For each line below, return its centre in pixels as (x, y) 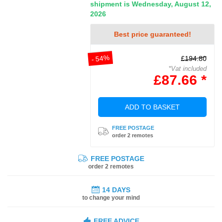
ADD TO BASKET (153, 107)
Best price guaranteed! (152, 34)
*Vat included (187, 68)
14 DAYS (116, 190)
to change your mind (111, 197)
